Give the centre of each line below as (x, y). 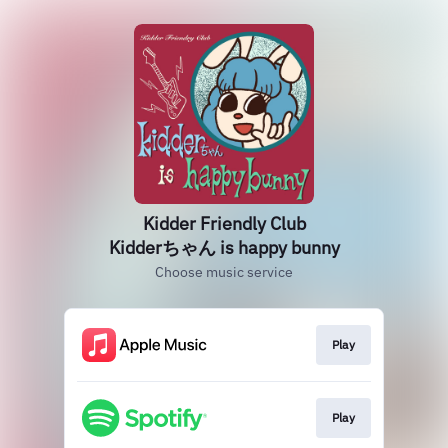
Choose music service (224, 272)
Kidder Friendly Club (224, 223)
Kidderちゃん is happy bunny (224, 247)
